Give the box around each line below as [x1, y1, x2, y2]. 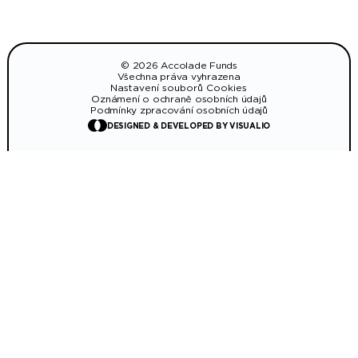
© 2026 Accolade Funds [121, 58, 237, 71]
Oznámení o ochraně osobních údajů [91, 92, 267, 105]
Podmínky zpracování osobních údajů [90, 103, 268, 116]
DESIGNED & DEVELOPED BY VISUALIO [106, 120, 271, 130]
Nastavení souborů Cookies [110, 81, 248, 93]
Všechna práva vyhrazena [117, 70, 241, 82]
